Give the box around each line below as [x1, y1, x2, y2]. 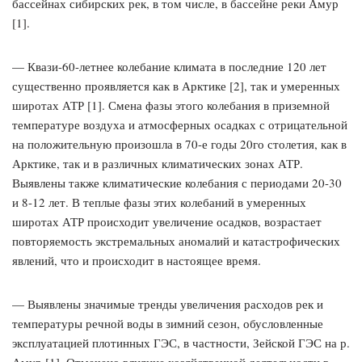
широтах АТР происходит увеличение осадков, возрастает [12, 213, 322, 230]
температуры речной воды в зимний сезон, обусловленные [12, 315, 323, 332]
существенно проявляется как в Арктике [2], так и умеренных [12, 78, 340, 95]
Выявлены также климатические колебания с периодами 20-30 [12, 175, 342, 192]
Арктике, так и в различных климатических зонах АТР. [12, 155, 303, 172]
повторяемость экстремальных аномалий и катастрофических [12, 233, 340, 250]
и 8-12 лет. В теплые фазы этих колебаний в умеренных [12, 194, 306, 211]
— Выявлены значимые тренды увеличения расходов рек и [12, 296, 323, 313]
